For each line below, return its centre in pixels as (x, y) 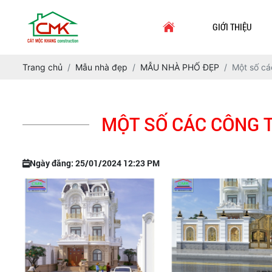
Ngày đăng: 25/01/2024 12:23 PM (95, 163)
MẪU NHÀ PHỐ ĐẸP (180, 67)
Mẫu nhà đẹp (101, 67)
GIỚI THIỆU (233, 27)
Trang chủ (42, 67)
